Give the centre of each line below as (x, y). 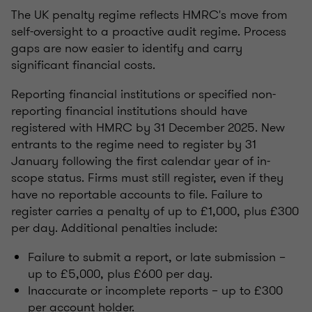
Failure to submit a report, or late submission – (157, 257)
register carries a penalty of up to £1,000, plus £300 (155, 211)
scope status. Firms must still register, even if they (147, 177)
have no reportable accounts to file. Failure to (137, 194)
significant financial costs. (83, 64)
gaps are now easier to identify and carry (127, 48)
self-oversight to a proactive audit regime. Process (149, 31)
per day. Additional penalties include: (114, 227)
